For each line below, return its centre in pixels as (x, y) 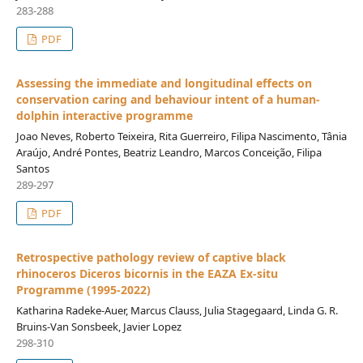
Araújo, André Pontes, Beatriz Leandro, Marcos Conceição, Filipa (169, 152)
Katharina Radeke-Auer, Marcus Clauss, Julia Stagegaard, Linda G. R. (177, 310)
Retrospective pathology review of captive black (151, 257)
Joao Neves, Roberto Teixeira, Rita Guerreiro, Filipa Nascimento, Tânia (181, 136)
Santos (32, 168)
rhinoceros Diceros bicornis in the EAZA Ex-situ (147, 273)
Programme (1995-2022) (83, 289)
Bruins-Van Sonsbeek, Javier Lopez (98, 326)
